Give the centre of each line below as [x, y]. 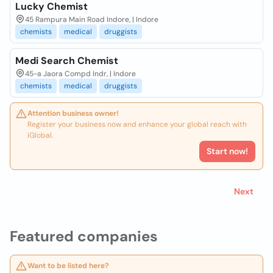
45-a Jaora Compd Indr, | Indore [80, 74]
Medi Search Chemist [67, 61]
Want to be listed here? [68, 266]
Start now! [227, 151]
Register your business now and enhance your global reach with [137, 124]
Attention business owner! [73, 113]
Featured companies [84, 236]
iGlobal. [40, 135]
